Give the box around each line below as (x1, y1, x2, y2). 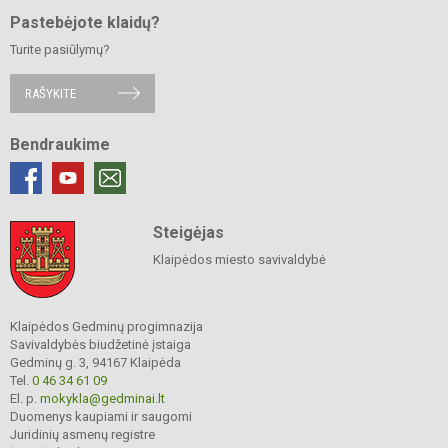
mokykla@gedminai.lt (40, 390, 165, 406)
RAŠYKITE (25, 85, 76, 101)
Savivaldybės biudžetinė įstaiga (10, 336, 191, 352)
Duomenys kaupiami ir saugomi (10, 408, 192, 424)
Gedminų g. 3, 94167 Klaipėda (10, 354, 181, 370)
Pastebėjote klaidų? (10, 12, 160, 32)
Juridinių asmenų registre (10, 426, 155, 442)
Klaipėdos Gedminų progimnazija (10, 318, 203, 334)
